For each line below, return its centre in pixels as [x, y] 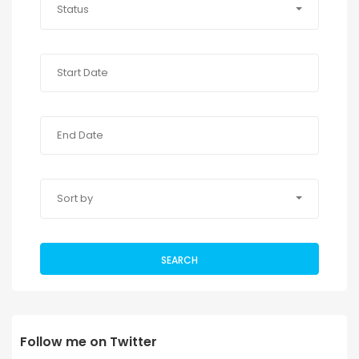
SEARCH [179, 260]
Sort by [75, 198]
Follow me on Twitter [89, 341]
